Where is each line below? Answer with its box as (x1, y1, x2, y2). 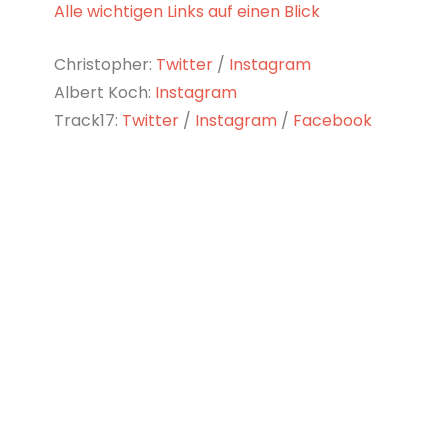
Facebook (292, 108, 372, 132)
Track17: (53, 108, 122, 132)
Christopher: (53, 52, 156, 76)
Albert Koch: (53, 80, 155, 104)
